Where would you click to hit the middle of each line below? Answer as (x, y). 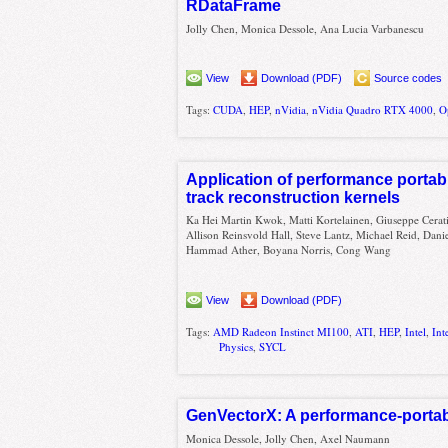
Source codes (408, 78)
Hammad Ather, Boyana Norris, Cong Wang (289, 250)
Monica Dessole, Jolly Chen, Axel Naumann (288, 438)
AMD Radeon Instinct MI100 (281, 331)
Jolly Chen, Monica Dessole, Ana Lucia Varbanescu (305, 28)
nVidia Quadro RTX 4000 (373, 110)
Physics (236, 346)
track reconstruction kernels (293, 197)
